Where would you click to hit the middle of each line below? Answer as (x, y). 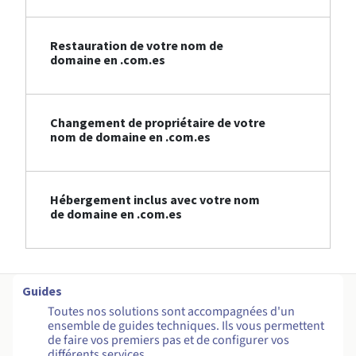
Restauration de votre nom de (137, 46)
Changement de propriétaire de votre (158, 123)
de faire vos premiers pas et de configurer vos (168, 341)
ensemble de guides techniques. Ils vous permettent (186, 326)
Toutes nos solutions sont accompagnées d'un (171, 312)
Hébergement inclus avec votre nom (155, 200)
